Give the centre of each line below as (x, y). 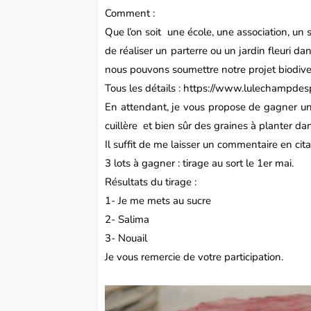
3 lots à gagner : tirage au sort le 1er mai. (200, 163)
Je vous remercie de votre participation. (194, 257)
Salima (134, 220)
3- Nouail (126, 238)
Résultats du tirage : (152, 182)
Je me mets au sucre (165, 201)
